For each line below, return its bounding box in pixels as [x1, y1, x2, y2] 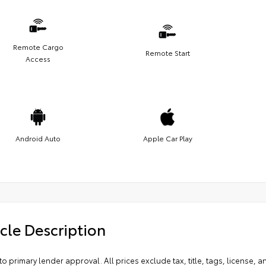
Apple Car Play [142, 132, 192, 143]
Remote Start [145, 47, 190, 58]
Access [26, 53, 50, 64]
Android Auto [15, 132, 61, 143]
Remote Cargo [12, 41, 64, 52]
